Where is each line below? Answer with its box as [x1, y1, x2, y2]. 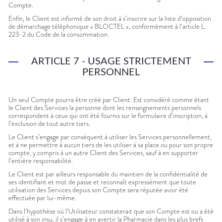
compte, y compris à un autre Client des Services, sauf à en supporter [8, 148, 198, 158]
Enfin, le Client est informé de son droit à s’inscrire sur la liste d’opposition [8, 13, 211, 24]
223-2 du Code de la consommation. [8, 29, 109, 40]
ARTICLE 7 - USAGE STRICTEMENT [31, 56, 191, 67]
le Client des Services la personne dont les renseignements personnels [8, 103, 201, 113]
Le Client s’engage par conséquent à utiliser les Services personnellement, [8, 132, 212, 142]
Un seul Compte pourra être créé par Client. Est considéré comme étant [8, 95, 209, 105]
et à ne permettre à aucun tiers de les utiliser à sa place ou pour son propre [8, 140, 213, 150]
